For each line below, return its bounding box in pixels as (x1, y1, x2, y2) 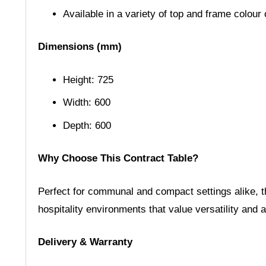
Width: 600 (63, 97, 110, 109)
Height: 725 (63, 74, 113, 85)
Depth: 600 (63, 119, 111, 131)
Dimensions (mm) (37, 41, 122, 53)
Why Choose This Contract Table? (37, 153, 198, 164)
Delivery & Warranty (37, 236, 132, 248)
